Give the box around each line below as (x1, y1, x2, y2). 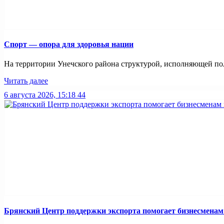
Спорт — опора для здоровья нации (4, 40, 133, 49)
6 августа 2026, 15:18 (4, 90, 75, 99)
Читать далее (4, 76, 48, 85)
